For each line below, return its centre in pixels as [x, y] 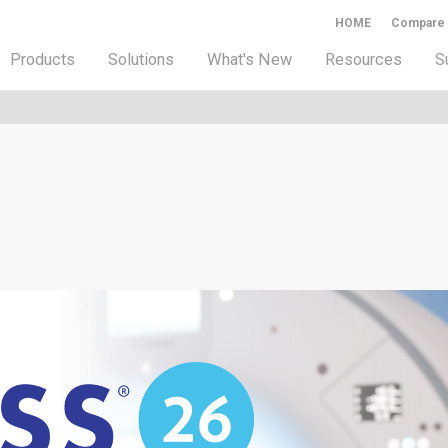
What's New [249, 59]
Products [42, 59]
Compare [418, 23]
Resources [363, 59]
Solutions [141, 59]
